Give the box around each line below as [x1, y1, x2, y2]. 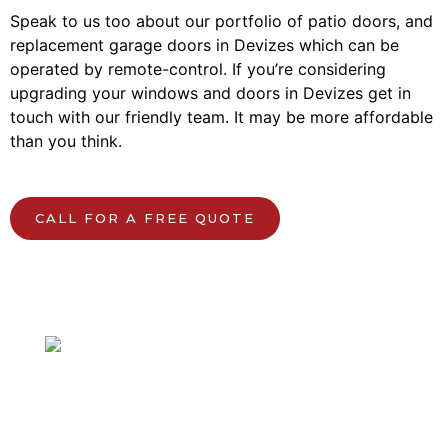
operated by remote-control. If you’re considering [10, 59, 386, 79]
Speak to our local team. [45, 397, 302, 426]
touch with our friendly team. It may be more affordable [10, 107, 433, 127]
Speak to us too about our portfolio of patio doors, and [10, 11, 433, 31]
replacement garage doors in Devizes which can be [10, 35, 399, 55]
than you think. [10, 131, 122, 151]
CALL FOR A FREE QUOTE [35, 210, 255, 226]
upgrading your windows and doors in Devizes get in [10, 83, 411, 103]
